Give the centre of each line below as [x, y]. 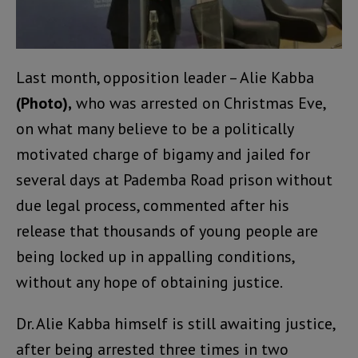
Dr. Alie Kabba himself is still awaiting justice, [175, 324]
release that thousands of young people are [167, 231]
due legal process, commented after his [153, 206]
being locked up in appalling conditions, [155, 257]
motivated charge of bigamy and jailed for [163, 155]
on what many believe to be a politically [155, 129]
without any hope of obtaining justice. [149, 282]
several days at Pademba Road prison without [174, 180]
